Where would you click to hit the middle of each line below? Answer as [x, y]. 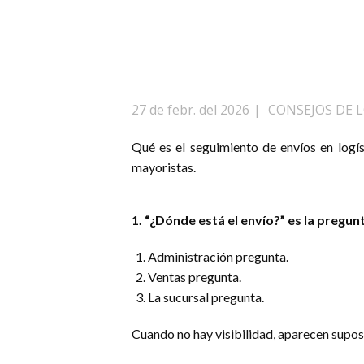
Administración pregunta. [218, 256]
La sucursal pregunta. [206, 297]
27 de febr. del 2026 [191, 110]
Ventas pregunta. [195, 277]
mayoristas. [164, 167]
